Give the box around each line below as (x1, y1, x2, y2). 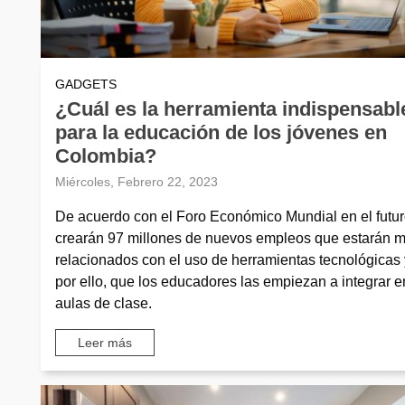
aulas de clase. (55, 296, 152, 312)
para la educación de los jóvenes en (55, 121, 387, 145)
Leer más (78, 334, 132, 350)
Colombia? (55, 145, 156, 168)
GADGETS (55, 77, 117, 92)
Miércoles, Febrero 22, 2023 (55, 174, 218, 190)
